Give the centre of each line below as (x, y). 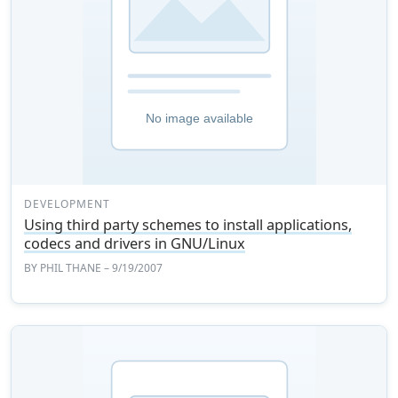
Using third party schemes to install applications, (188, 224)
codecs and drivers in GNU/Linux (135, 243)
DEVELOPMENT (67, 203)
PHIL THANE (71, 267)
